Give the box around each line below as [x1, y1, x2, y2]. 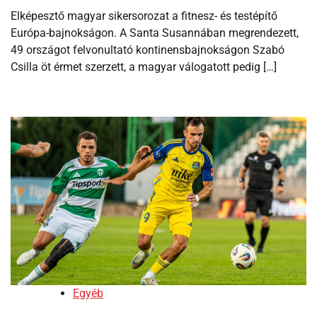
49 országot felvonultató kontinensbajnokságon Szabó [11, 42, 284, 57]
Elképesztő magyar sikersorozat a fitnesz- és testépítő [11, 8, 277, 23]
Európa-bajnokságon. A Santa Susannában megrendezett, [11, 25, 299, 40]
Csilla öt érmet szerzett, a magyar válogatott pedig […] [11, 59, 277, 74]
